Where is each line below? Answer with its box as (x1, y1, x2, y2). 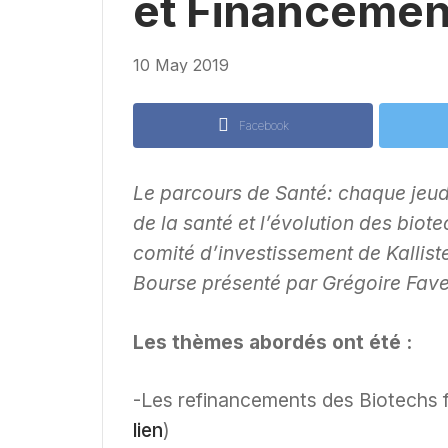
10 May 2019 (133, 54, 229, 75)
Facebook (238, 117, 289, 133)
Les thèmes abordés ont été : (133, 329, 412, 354)
